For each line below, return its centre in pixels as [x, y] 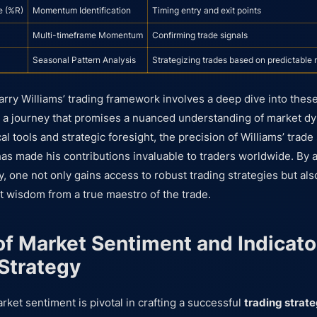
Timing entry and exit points [207, 10]
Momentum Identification [82, 10]
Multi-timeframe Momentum [88, 35]
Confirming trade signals [200, 35]
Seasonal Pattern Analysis [84, 59]
